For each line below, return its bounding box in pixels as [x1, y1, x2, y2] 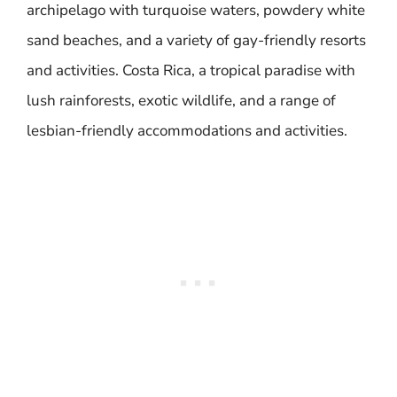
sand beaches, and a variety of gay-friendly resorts [27, 30, 366, 51]
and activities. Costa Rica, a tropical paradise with [27, 60, 355, 81]
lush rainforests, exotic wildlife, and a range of [27, 90, 336, 111]
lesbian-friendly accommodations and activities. [27, 121, 347, 141]
